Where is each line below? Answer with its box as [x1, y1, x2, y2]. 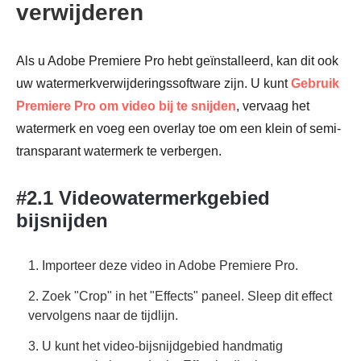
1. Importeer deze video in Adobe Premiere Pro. [28, 259, 298, 273]
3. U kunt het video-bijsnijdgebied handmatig [28, 339, 283, 354]
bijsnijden [16, 210, 108, 232]
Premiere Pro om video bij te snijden [16, 99, 236, 114]
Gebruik [291, 77, 339, 91]
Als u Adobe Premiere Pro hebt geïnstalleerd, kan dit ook [16, 54, 338, 68]
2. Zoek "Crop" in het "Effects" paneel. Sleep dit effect [28, 289, 332, 304]
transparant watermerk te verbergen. [16, 144, 222, 159]
